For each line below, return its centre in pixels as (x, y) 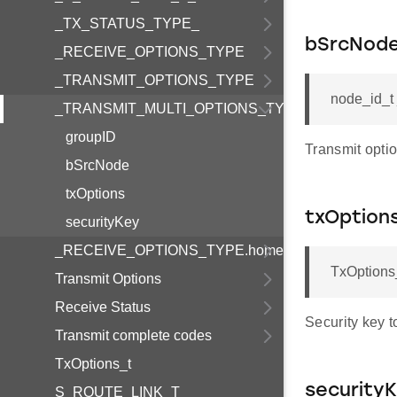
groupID (91, 137)
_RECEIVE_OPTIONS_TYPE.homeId (175, 250)
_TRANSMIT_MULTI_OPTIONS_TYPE (179, 109)
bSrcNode (97, 165)
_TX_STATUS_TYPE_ (127, 23)
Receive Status (103, 307)
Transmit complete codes (133, 335)
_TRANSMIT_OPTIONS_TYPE (155, 80)
